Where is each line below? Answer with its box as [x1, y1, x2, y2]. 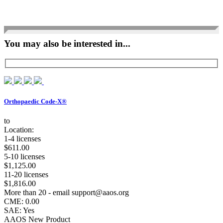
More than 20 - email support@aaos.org [4, 188, 129, 197]
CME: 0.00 [4, 197, 39, 206]
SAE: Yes [4, 206, 34, 215]
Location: [4, 125, 34, 134]
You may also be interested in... [4, 38, 130, 49]
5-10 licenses [4, 152, 45, 161]
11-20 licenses [4, 170, 48, 179]
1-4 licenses [4, 134, 41, 143]
